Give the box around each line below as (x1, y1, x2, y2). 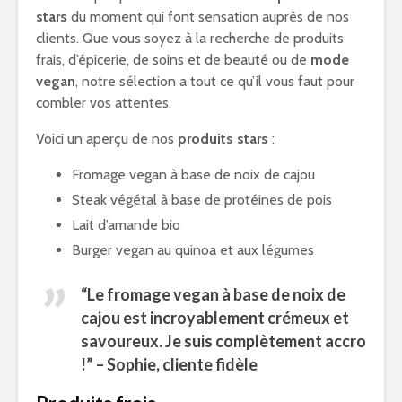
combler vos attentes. (36, 94, 171, 111)
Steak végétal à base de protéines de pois (72, 191, 332, 208)
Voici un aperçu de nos (36, 130, 178, 147)
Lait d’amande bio (72, 216, 180, 233)
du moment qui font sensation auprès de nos (67, 8, 349, 25)
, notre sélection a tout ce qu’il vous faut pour (75, 73, 354, 90)
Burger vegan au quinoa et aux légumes (72, 241, 314, 258)
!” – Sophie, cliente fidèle (81, 354, 258, 374)
